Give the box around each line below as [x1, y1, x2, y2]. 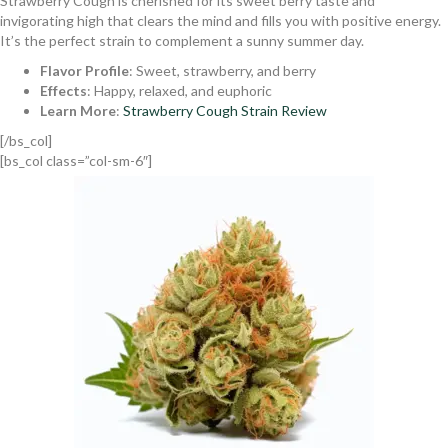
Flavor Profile [40, 61, 129, 79]
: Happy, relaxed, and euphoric [87, 81, 272, 99]
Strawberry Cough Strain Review [123, 101, 327, 119]
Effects [40, 81, 87, 99]
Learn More [40, 101, 116, 119]
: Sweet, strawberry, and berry [129, 61, 316, 79]
